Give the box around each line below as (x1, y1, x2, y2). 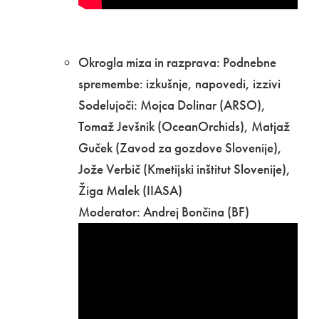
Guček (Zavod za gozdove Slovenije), (78, 139, 282, 157)
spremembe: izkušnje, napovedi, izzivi (78, 75, 281, 93)
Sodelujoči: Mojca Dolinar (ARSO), (78, 96, 266, 115)
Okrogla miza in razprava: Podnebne (78, 53, 276, 72)
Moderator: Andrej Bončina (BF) (78, 203, 249, 221)
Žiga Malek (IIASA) (78, 182, 182, 200)
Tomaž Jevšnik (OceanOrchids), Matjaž (78, 117, 290, 136)
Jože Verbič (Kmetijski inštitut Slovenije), (78, 160, 291, 179)
